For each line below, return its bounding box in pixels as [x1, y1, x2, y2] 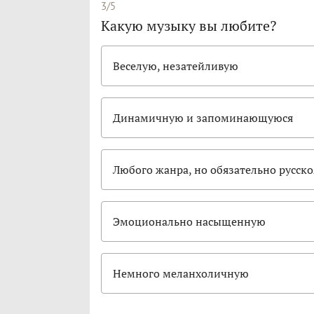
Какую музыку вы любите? [101, 16, 276, 36]
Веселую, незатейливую [113, 58, 238, 74]
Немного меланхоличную [113, 266, 249, 282]
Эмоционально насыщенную [113, 214, 266, 230]
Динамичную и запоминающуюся [113, 110, 293, 126]
